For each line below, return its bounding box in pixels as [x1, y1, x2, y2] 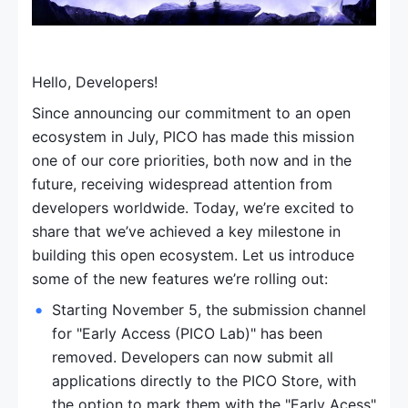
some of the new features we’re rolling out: [32, 270, 328, 289]
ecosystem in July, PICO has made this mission [32, 127, 354, 147]
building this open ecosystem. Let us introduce [32, 246, 354, 265]
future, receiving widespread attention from [32, 175, 332, 194]
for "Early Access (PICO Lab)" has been [52, 324, 322, 343]
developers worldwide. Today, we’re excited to [32, 199, 354, 218]
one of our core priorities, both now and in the [32, 151, 352, 170]
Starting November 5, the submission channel [52, 301, 366, 320]
